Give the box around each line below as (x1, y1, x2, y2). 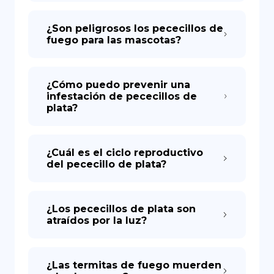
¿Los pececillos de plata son (46, 203, 196, 215)
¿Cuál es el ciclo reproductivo (46, 147, 203, 158)
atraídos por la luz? (46, 215, 147, 226)
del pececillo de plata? (46, 158, 166, 170)
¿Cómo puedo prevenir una (46, 79, 190, 91)
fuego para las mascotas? (46, 34, 181, 46)
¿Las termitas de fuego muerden (46, 259, 221, 271)
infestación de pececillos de (46, 91, 197, 102)
